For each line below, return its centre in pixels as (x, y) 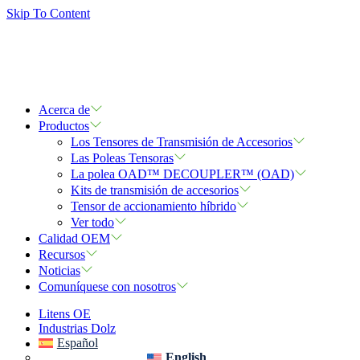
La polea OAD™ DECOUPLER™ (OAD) (182, 174)
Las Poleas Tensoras (122, 158)
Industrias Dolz (77, 328)
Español (77, 343)
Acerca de (64, 110)
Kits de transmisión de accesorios (155, 190)
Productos (64, 126)
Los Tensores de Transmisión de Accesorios (182, 142)
